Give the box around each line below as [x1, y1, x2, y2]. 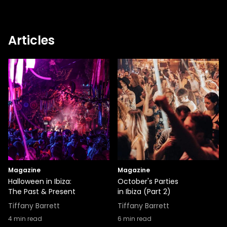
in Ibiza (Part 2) [118, 186, 171, 197]
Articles [8, 32, 55, 49]
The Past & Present [8, 186, 75, 197]
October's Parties [118, 176, 178, 186]
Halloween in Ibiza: [8, 176, 71, 186]
